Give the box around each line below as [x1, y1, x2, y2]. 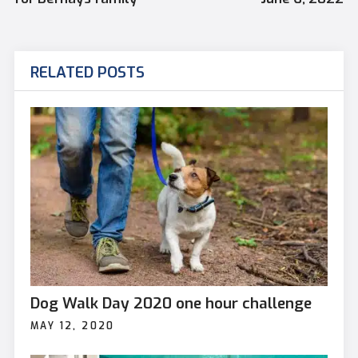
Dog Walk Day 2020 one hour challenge [30, 292, 312, 313]
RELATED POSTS [30, 62, 145, 83]
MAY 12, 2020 [30, 319, 115, 332]
